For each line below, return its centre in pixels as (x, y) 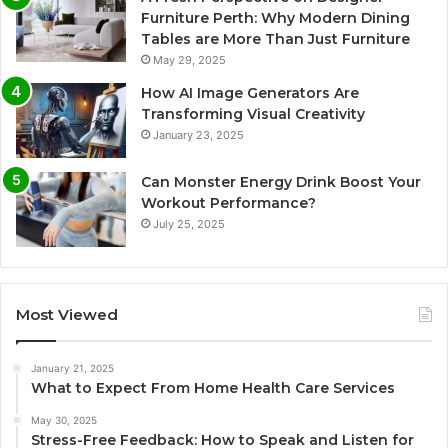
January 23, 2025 (198, 134)
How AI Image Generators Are (250, 92)
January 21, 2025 (72, 367)
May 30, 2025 (64, 419)
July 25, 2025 (189, 223)
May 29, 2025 (189, 59)
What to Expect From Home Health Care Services (213, 387)
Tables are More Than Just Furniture (275, 38)
